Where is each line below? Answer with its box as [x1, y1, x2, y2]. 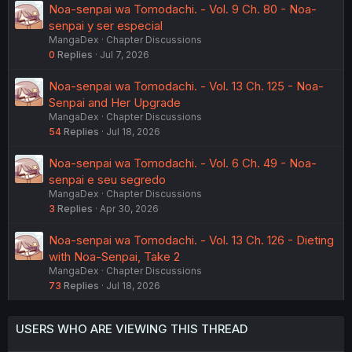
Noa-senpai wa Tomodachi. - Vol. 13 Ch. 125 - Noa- [49, 79, 324, 93]
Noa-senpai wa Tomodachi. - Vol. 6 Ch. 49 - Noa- [49, 156, 317, 170]
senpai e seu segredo [49, 172, 166, 187]
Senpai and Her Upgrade [49, 95, 181, 110]
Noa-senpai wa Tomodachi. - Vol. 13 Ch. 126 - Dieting [49, 233, 334, 247]
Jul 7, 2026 [100, 49, 149, 60]
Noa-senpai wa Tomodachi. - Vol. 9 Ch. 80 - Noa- [49, 2, 317, 16]
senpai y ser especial [49, 18, 163, 33]
